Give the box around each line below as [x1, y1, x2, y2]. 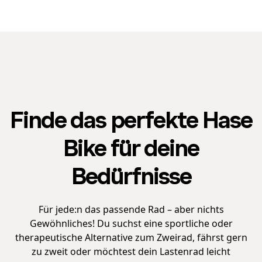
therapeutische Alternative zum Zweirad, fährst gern [15, 230, 247, 244]
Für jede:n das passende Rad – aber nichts [38, 202, 224, 216]
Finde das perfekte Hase [10, 105, 252, 135]
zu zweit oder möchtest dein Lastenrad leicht [32, 244, 230, 258]
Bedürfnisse [71, 161, 191, 191]
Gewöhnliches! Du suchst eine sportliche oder [29, 216, 233, 230]
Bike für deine [63, 133, 199, 163]
